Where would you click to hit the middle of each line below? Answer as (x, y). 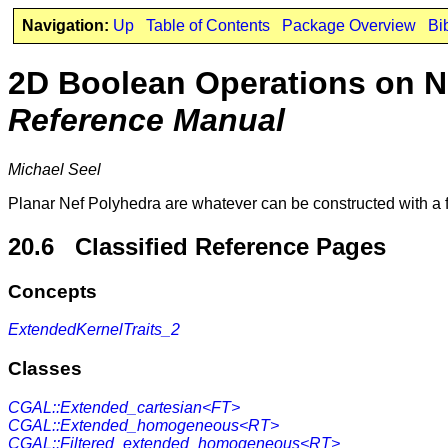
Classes (45, 369)
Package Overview (348, 25)
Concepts (52, 291)
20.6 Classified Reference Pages (197, 246)
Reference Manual (146, 120)
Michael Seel (54, 169)
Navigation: (65, 25)
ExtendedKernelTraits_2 (94, 330)
